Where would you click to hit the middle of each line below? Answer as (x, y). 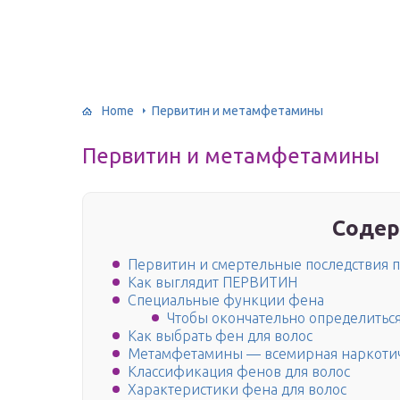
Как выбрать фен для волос (220, 336)
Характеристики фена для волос (237, 390)
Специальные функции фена (226, 300)
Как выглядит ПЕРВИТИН (212, 283)
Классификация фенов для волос (239, 372)
